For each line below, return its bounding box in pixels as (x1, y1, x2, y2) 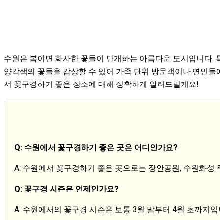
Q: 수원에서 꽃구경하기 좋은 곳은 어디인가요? (14, 142, 178, 152)
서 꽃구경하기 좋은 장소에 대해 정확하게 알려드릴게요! (4, 79, 199, 89)
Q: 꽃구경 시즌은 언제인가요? (14, 184, 119, 193)
